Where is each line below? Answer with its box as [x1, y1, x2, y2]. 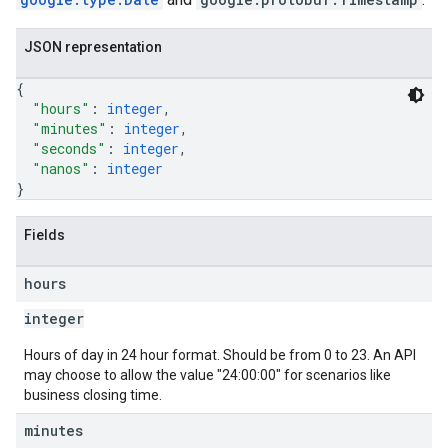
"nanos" [32, 159, 90, 178]
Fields [24, 227, 65, 243]
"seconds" [32, 139, 106, 158]
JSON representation [24, 39, 162, 55]
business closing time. [24, 387, 162, 403]
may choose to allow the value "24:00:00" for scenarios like [24, 367, 391, 383]
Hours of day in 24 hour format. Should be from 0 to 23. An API [24, 347, 416, 363]
